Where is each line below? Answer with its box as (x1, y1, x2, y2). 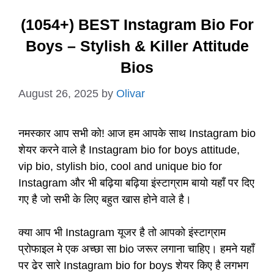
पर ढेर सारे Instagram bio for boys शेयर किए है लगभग (18, 259, 248, 272)
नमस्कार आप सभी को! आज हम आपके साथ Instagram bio (18, 127, 256, 140)
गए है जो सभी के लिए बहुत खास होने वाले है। (18, 193, 191, 206)
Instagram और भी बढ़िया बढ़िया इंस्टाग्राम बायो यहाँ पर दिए (18, 177, 254, 190)
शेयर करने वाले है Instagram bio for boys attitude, (18, 144, 240, 157)
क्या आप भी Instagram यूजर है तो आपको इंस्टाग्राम (18, 226, 226, 239)
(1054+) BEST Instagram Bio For (20, 16, 254, 34)
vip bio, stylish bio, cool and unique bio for (18, 160, 222, 173)
